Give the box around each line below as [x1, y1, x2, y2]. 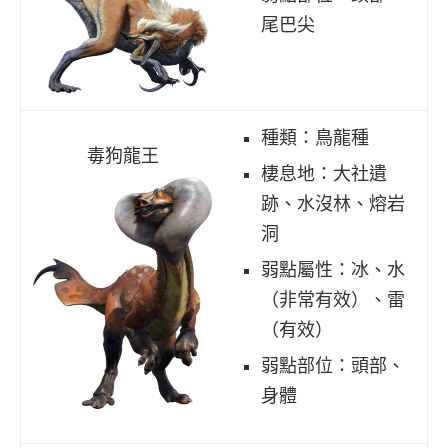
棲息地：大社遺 [261, 163, 387, 184]
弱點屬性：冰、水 [261, 259, 405, 280]
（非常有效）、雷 [261, 289, 405, 310]
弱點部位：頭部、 [261, 355, 405, 376]
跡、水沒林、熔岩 [261, 193, 405, 214]
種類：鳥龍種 [261, 127, 369, 148]
